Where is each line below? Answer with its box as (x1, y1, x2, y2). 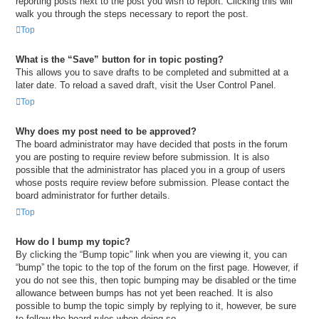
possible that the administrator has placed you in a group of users (16, 164, 286, 176)
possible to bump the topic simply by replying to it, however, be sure (16, 300, 296, 311)
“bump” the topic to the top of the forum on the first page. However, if (16, 261, 298, 273)
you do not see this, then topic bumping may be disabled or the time (16, 274, 296, 286)
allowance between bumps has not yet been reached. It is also (16, 287, 273, 298)
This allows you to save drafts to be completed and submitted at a (16, 67, 288, 78)
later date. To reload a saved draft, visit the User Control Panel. (16, 80, 276, 91)
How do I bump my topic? (16, 236, 130, 247)
